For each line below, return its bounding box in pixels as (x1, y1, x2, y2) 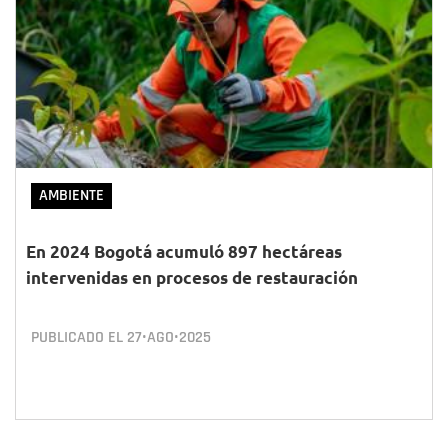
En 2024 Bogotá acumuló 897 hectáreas (26, 241, 342, 262)
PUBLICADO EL (31, 327, 127, 348)
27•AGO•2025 (127, 327, 211, 348)
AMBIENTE (39, 185, 104, 206)
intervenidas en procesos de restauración (26, 267, 358, 288)
